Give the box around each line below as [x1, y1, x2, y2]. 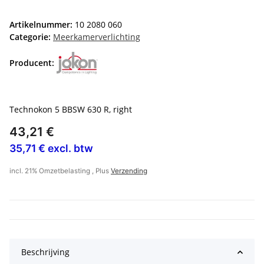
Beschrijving [21, 246, 70, 258]
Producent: [9, 57, 54, 68]
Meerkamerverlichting [53, 31, 140, 43]
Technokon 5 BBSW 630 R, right [9, 104, 132, 115]
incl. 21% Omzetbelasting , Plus [9, 167, 111, 176]
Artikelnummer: [9, 19, 75, 31]
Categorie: [9, 31, 53, 43]
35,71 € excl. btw [9, 142, 93, 155]
